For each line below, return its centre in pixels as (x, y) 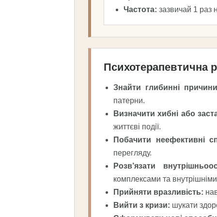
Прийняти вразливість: (158, 192)
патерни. (129, 100)
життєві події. (137, 126)
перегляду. (132, 153)
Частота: (140, 9)
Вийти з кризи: (142, 205)
